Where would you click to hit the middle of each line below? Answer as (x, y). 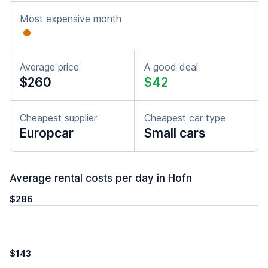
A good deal (171, 67)
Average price (49, 67)
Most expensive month (71, 19)
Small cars (175, 133)
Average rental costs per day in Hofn (101, 178)
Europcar (47, 133)
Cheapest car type (185, 118)
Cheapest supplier (58, 118)
